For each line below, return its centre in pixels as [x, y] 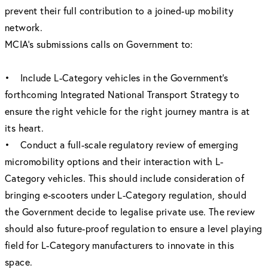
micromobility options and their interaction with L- [114, 161]
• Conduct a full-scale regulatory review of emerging [121, 144]
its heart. [25, 128]
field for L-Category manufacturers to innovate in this [120, 245]
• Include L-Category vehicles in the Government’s [117, 77]
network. [24, 27]
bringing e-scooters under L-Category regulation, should [126, 195]
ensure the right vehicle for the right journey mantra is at [127, 111]
